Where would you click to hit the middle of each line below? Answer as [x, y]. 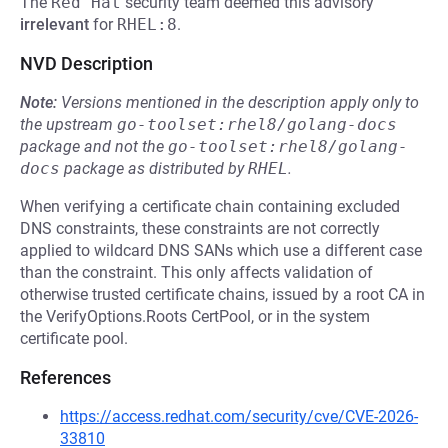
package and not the [94, 146]
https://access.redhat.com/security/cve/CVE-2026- [239, 416]
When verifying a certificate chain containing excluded [210, 206]
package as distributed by [154, 168]
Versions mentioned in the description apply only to [240, 102]
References [65, 377]
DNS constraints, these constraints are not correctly [200, 228]
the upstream [68, 124]
